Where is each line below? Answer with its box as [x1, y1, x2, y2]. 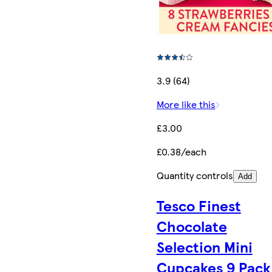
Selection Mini [156, 236, 253, 257]
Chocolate [156, 215, 227, 236]
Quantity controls [156, 168, 233, 182]
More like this [156, 97, 216, 111]
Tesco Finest [156, 194, 241, 216]
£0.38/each [156, 144, 206, 158]
